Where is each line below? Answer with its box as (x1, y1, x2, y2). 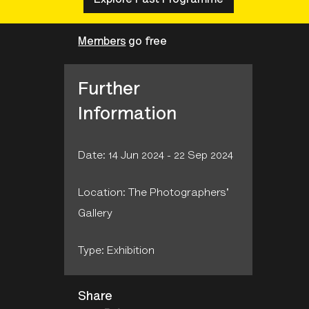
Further (78, 81, 141, 100)
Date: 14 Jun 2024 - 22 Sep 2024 (78, 150, 234, 162)
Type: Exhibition (78, 246, 155, 257)
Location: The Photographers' (78, 188, 230, 199)
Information (78, 106, 177, 125)
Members (78, 37, 126, 48)
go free (128, 37, 168, 48)
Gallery (78, 208, 113, 220)
